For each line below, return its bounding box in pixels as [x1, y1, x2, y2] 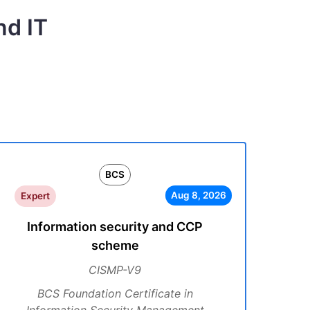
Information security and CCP [27, 219, 203, 234]
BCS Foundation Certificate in [37, 286, 193, 300]
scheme [91, 238, 139, 253]
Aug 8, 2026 [170, 190, 226, 201]
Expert [20, 190, 50, 201]
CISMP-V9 [89, 263, 141, 277]
